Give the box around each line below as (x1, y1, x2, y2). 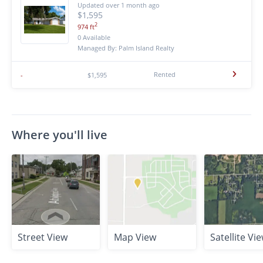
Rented (154, 69, 176, 79)
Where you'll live (12, 126, 107, 143)
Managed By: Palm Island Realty (77, 43, 174, 52)
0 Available (77, 32, 110, 42)
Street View (18, 230, 68, 244)
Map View (114, 230, 156, 244)
